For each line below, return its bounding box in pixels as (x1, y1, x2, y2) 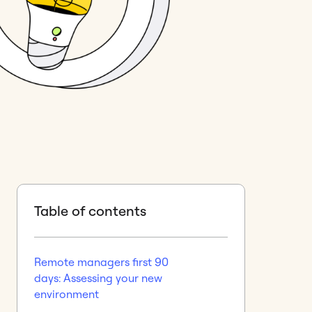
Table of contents (34, 202, 146, 220)
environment (34, 287, 99, 302)
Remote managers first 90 (34, 255, 169, 270)
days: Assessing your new (34, 271, 162, 286)
